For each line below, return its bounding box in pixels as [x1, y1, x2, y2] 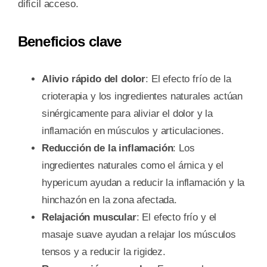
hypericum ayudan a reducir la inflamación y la [41, 176, 245, 188]
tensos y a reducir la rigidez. [41, 246, 166, 257]
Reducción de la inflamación [41, 142, 173, 154]
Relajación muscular [41, 211, 136, 223]
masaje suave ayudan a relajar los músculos [41, 228, 236, 240]
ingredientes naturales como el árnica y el [41, 159, 223, 171]
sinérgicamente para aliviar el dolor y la [41, 107, 213, 119]
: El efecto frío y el [136, 211, 217, 223]
